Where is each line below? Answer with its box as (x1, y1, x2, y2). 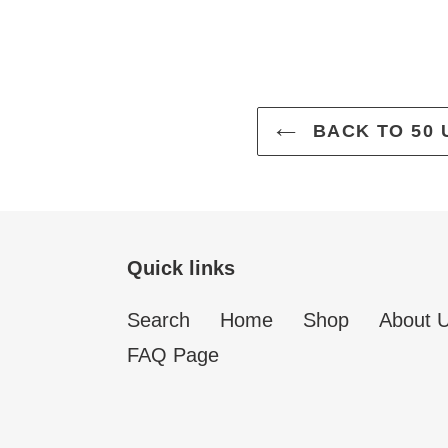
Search (127, 308, 190, 331)
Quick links (127, 256, 235, 279)
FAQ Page (127, 343, 219, 366)
